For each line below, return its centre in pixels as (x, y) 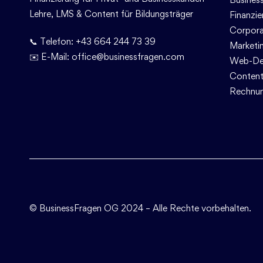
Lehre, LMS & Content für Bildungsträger (111, 14)
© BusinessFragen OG (74, 208)
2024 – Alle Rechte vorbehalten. (186, 208)
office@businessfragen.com (128, 57)
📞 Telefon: (53, 41)
